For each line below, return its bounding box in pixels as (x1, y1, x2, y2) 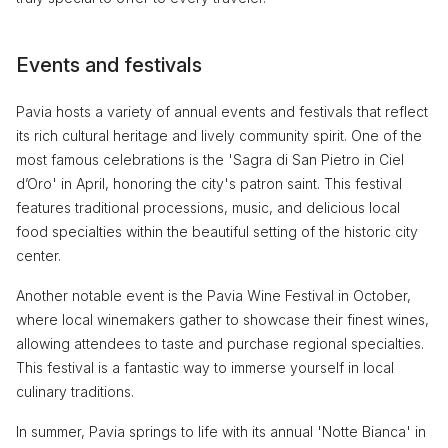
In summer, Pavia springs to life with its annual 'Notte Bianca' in (16, 422, 426, 440)
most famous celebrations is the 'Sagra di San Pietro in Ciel (16, 150, 404, 168)
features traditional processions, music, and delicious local (16, 198, 400, 216)
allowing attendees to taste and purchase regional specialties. (16, 334, 424, 352)
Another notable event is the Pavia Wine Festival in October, (16, 286, 411, 304)
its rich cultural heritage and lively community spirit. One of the (16, 126, 422, 144)
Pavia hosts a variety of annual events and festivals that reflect (16, 102, 428, 120)
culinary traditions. (16, 382, 134, 400)
